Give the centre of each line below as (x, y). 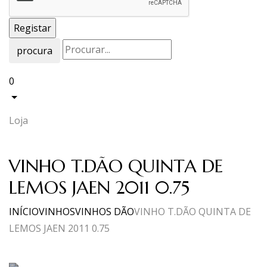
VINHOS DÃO (105, 211)
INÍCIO (24, 211)
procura (35, 50)
